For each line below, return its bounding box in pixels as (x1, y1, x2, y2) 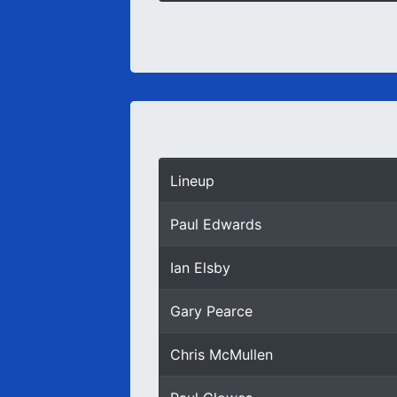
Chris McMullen (170, 346, 273, 363)
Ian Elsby (170, 259, 230, 276)
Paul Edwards (170, 215, 261, 233)
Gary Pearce (170, 302, 253, 320)
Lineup (170, 172, 214, 190)
